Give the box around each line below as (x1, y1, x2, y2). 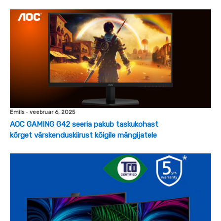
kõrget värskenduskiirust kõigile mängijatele (10, 131, 157, 140)
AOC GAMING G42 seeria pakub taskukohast (10, 120, 158, 129)
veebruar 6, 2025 (30, 109, 75, 115)
